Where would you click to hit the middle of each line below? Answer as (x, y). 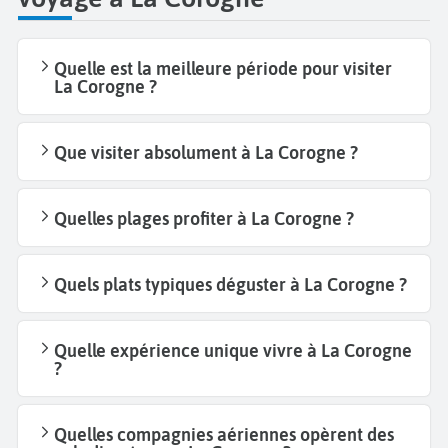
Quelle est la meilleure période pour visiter (223, 69)
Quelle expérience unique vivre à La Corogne (233, 351)
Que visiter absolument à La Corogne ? (206, 153)
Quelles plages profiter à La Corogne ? (204, 219)
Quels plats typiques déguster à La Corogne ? (230, 285)
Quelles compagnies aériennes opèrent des (224, 435)
